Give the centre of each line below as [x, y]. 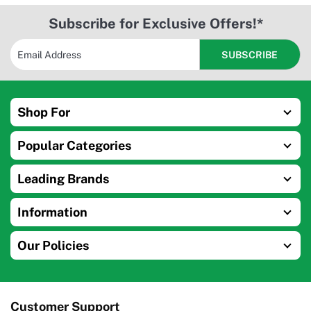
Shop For [44, 112]
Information [52, 212]
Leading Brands [63, 179]
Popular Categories [74, 146]
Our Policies [53, 246]
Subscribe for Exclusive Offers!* [155, 24]
